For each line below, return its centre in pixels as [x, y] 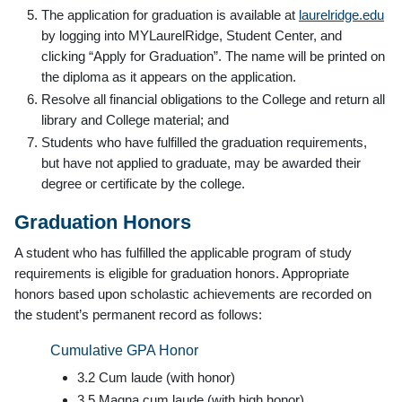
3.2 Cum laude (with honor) [156, 377]
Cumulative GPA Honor [124, 350]
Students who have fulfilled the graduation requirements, [204, 142]
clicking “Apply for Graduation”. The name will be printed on [213, 56]
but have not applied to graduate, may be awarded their [201, 162]
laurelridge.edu [341, 14]
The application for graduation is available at [170, 14]
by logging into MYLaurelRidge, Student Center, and [192, 35]
